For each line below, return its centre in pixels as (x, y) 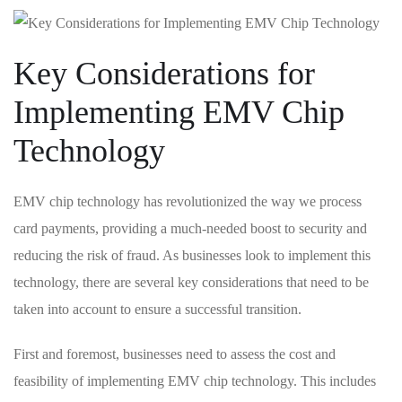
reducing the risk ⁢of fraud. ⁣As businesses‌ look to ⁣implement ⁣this (192, 256)
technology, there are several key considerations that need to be (191, 283)
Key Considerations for (164, 74)
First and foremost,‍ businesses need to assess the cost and (175, 354)
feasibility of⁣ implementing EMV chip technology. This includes (195, 381)
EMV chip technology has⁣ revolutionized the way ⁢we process (188, 202)
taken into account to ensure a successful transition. (157, 310)
